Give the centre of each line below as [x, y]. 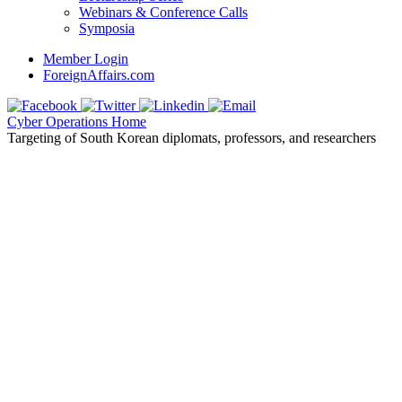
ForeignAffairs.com [99, 74]
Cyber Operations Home [77, 121]
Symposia [107, 28]
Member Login [86, 58]
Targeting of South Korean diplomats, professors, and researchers [192, 137]
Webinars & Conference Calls [163, 12]
